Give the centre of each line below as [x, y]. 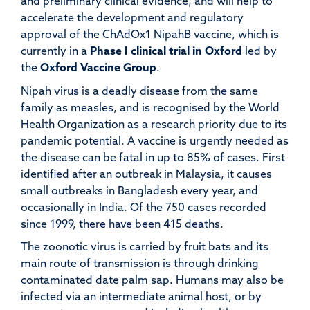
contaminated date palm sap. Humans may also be [152, 281]
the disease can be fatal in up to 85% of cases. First [153, 158]
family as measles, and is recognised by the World [150, 108]
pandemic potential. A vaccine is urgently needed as [155, 142]
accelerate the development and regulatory [132, 18]
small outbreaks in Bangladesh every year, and [139, 191]
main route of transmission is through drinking [140, 265]
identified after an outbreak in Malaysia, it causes [146, 175]
